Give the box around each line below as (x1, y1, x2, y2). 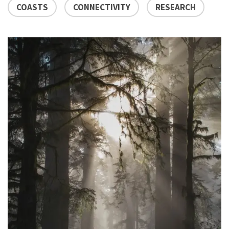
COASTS (16, 1, 48, 13)
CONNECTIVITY (73, 1, 130, 13)
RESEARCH (155, 1, 196, 13)
